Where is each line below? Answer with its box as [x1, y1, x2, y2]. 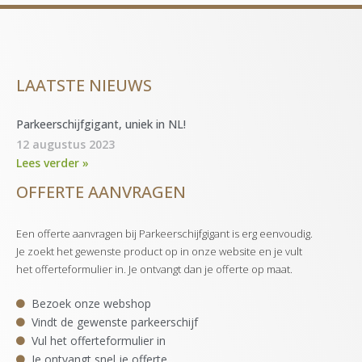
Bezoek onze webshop [31, 295, 151, 311]
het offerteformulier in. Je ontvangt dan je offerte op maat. [16, 261, 293, 276]
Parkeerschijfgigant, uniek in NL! [16, 116, 186, 132]
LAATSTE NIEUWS [16, 74, 152, 96]
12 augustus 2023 [16, 136, 115, 152]
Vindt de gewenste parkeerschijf [31, 314, 198, 330]
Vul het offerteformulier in [31, 332, 166, 348]
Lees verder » [16, 154, 89, 170]
